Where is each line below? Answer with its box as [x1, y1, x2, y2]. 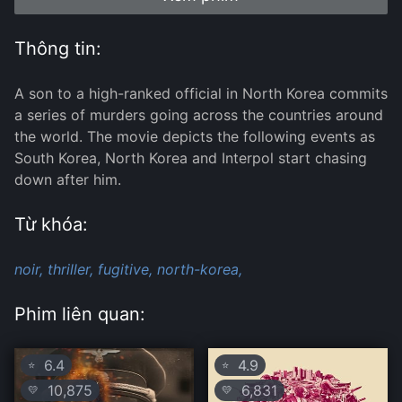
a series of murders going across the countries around [14, 106, 383, 125]
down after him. [14, 170, 121, 189]
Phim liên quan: [14, 303, 145, 326]
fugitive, [98, 260, 153, 279]
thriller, [48, 260, 93, 279]
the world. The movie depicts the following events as [14, 127, 375, 146]
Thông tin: [14, 38, 101, 60]
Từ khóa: [14, 214, 88, 236]
